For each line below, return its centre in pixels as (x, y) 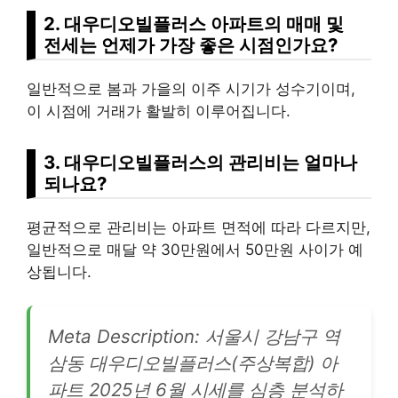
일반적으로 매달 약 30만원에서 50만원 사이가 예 (195, 249)
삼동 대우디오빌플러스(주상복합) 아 (193, 363)
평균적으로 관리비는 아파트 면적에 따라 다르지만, (199, 227)
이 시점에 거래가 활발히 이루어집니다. (159, 111)
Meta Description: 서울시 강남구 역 (194, 337)
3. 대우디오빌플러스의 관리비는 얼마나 (200, 162)
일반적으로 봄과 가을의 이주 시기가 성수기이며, (191, 88)
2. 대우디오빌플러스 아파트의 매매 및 (194, 23)
